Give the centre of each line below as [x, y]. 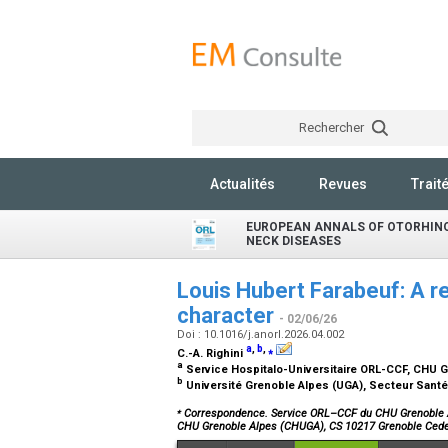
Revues [343, 184]
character [228, 315]
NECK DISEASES [293, 241]
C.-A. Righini [211, 353]
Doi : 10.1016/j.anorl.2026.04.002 [262, 334]
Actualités [242, 184]
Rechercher [332, 127]
